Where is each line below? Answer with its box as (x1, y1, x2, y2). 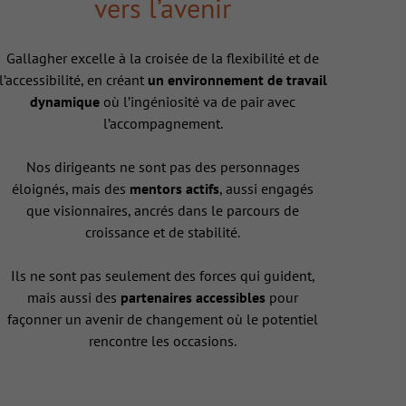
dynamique (30, 92, 104, 111)
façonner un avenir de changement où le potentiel (7, 310, 319, 329)
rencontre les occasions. (89, 332, 237, 351)
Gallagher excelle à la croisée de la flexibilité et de (6, 49, 320, 68)
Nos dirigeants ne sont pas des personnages (25, 158, 300, 177)
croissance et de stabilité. (85, 223, 241, 242)
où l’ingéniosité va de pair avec (103, 92, 296, 111)
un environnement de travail (147, 71, 327, 90)
